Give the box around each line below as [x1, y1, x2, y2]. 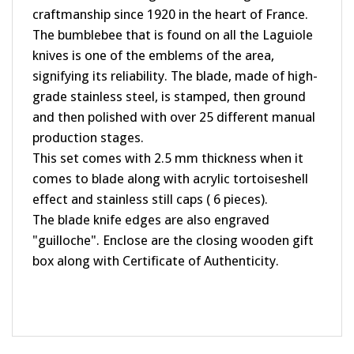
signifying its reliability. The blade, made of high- [32, 53, 318, 69]
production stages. [32, 115, 144, 130]
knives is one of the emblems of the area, [32, 32, 274, 48]
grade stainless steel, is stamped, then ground [32, 73, 306, 89]
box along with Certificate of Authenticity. [32, 238, 279, 254]
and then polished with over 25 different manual [32, 94, 315, 110]
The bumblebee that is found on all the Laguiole [32, 12, 313, 28]
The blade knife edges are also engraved [32, 197, 269, 213]
